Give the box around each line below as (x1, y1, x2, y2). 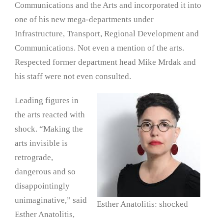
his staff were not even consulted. (15, 72, 131, 82)
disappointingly (15, 181, 70, 191)
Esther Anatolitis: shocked (97, 199, 188, 209)
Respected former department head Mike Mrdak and (15, 57, 196, 67)
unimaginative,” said (15, 195, 87, 205)
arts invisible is (15, 138, 68, 148)
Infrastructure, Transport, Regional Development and (15, 29, 199, 39)
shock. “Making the (15, 124, 83, 134)
